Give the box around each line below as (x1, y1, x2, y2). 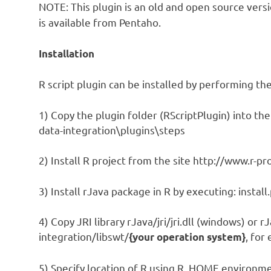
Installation (39, 47, 94, 60)
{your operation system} (129, 230, 246, 244)
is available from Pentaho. (39, 16, 161, 29)
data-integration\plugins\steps (39, 123, 185, 136)
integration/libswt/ (39, 230, 129, 243)
